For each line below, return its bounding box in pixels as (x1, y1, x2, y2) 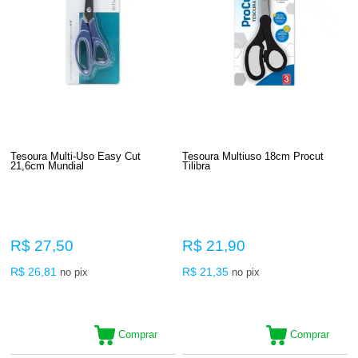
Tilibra (182, 159, 211, 172)
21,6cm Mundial (10, 159, 85, 172)
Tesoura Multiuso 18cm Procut (182, 149, 324, 162)
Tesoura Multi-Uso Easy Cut (10, 149, 141, 162)
